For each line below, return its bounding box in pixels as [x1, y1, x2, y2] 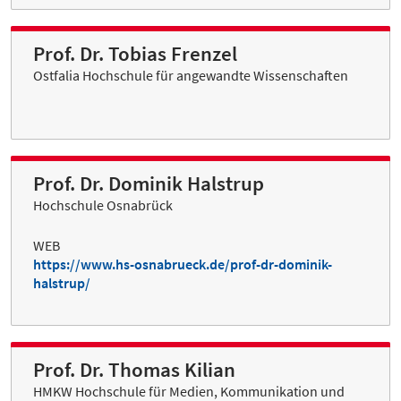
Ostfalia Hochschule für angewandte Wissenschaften [33, 66, 348, 85]
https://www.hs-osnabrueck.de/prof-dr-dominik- [33, 255, 332, 274]
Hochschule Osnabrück [33, 196, 173, 215]
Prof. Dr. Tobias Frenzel [33, 41, 237, 67]
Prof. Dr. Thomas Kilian [33, 357, 235, 383]
